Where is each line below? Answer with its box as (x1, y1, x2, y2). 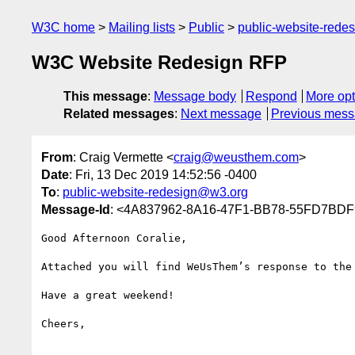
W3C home (32, 21, 95, 34)
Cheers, (41, 317, 86, 330)
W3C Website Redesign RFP (32, 52, 287, 74)
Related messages (63, 107, 174, 121)
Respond (245, 90, 297, 104)
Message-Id (41, 202, 110, 216)
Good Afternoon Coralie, (41, 231, 187, 244)
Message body (154, 90, 236, 104)
